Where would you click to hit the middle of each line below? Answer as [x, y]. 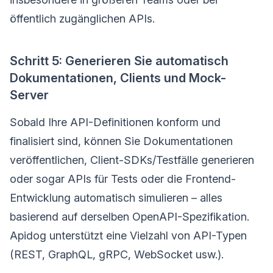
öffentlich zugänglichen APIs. [82, 19]
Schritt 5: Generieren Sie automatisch [119, 61]
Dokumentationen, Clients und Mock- [118, 78]
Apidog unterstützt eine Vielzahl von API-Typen [128, 236]
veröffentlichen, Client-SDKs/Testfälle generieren [132, 160]
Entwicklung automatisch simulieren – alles [116, 198]
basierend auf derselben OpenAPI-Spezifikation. [129, 217]
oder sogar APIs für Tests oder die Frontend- [123, 179]
